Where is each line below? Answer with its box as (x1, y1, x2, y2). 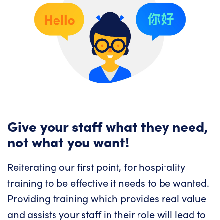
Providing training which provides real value (7, 192, 206, 205)
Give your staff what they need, (7, 116, 208, 136)
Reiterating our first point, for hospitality (7, 160, 185, 174)
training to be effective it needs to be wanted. (7, 176, 209, 190)
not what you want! (7, 132, 129, 151)
